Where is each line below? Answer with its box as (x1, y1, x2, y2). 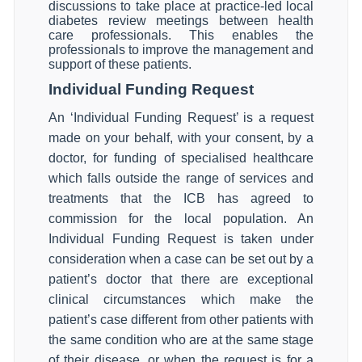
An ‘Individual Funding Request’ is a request (48, 111, 314, 124)
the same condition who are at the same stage (48, 333, 314, 347)
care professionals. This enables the (48, 28, 314, 42)
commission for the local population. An (48, 212, 314, 225)
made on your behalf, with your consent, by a (48, 131, 314, 145)
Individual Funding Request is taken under (48, 232, 314, 246)
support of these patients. (48, 57, 192, 71)
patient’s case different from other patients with (48, 313, 314, 326)
